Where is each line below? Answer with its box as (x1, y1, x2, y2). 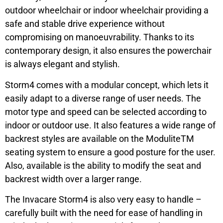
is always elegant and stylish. (5, 59, 120, 70)
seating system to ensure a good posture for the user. (5, 146, 216, 157)
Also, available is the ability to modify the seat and (5, 160, 201, 171)
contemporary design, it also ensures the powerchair (5, 45, 212, 56)
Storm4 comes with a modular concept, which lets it (5, 79, 209, 90)
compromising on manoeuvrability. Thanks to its (5, 32, 194, 43)
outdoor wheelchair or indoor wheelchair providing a (5, 5, 209, 16)
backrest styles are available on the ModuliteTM (5, 133, 194, 144)
